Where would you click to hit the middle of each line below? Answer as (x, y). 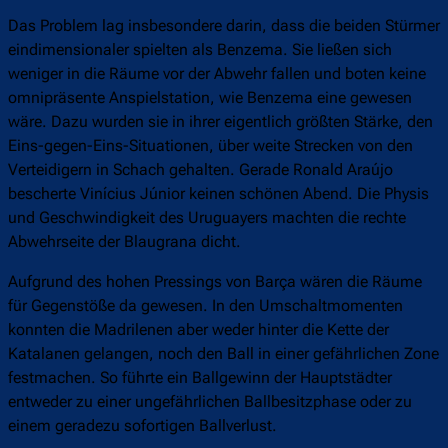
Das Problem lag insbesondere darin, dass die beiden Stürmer (224, 26)
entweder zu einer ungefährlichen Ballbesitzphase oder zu (210, 402)
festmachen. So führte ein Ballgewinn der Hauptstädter (200, 378)
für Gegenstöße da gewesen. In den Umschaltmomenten (205, 306)
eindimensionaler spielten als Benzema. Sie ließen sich (200, 50)
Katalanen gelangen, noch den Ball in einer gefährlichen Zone (223, 354)
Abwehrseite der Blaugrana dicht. (124, 242)
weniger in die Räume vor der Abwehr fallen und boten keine (217, 74)
